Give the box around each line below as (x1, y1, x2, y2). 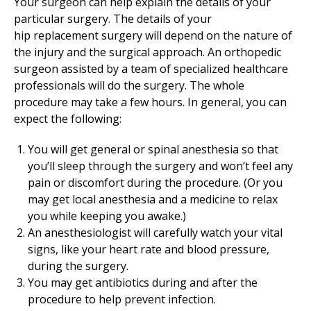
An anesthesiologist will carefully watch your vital (28, 225, 283, 240)
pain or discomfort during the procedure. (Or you (28, 175, 283, 190)
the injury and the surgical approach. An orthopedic (14, 44, 281, 60)
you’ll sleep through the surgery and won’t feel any (28, 158, 293, 174)
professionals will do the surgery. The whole (14, 78, 244, 93)
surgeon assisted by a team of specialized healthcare (14, 61, 288, 76)
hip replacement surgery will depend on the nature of (14, 28, 292, 43)
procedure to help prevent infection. (28, 292, 216, 307)
